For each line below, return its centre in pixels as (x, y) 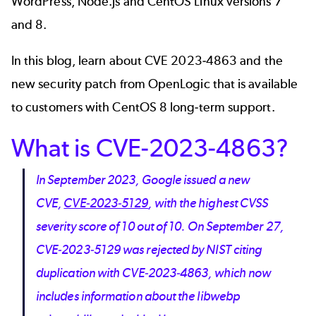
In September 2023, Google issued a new (143, 180)
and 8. (31, 25)
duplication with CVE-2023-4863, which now (154, 273)
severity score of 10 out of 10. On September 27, (160, 226)
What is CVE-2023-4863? (150, 147)
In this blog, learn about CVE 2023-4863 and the (147, 61)
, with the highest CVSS (208, 203)
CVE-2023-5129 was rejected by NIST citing (149, 249)
